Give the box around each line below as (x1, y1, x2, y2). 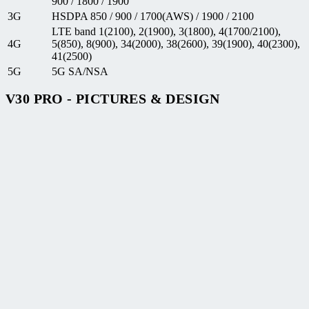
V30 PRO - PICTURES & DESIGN (6, 91, 220, 107)
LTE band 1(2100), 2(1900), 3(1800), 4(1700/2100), (52, 25, 281, 37)
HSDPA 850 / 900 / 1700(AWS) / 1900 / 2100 (52, 10, 254, 22)
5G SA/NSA (52, 65, 108, 77)
